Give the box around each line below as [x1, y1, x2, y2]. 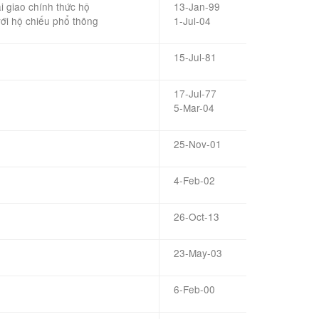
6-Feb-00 [174, 282, 215, 296]
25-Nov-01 [174, 137, 221, 151]
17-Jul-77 [174, 86, 216, 100]
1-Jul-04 [174, 14, 211, 28]
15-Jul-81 [174, 50, 216, 64]
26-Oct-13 [174, 209, 219, 224]
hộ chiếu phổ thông [11, 14, 98, 28]
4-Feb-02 [174, 173, 215, 187]
